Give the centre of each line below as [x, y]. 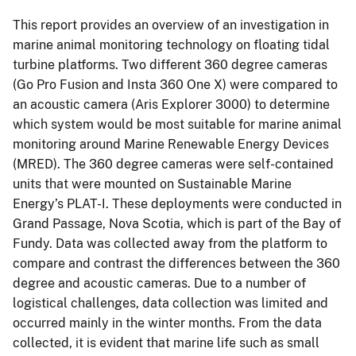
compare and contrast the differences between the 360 [176, 263]
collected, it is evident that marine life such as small [166, 342]
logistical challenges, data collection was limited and [170, 303]
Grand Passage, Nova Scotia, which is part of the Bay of [177, 223]
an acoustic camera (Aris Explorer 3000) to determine [171, 104]
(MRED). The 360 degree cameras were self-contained [173, 164]
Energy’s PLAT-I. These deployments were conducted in [177, 203]
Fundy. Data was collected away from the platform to [170, 243]
